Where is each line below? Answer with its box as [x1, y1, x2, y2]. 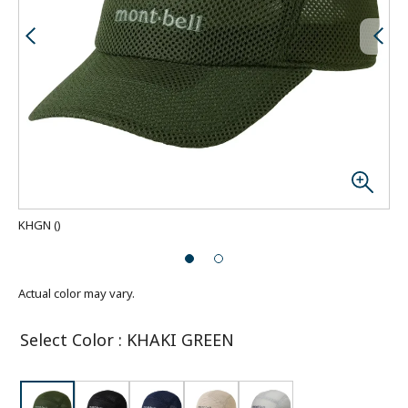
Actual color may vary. [18, 285, 135, 301]
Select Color [20, 329, 114, 351]
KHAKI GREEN [127, 329, 234, 351]
